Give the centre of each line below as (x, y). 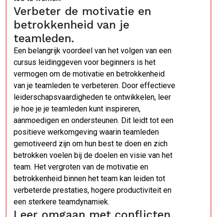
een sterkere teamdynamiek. (62, 202)
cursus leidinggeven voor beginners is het (85, 62)
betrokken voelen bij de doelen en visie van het (93, 155)
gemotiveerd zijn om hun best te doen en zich (91, 144)
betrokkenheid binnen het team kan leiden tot (89, 178)
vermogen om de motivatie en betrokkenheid (89, 74)
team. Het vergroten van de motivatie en (81, 167)
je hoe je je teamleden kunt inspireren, (77, 109)
